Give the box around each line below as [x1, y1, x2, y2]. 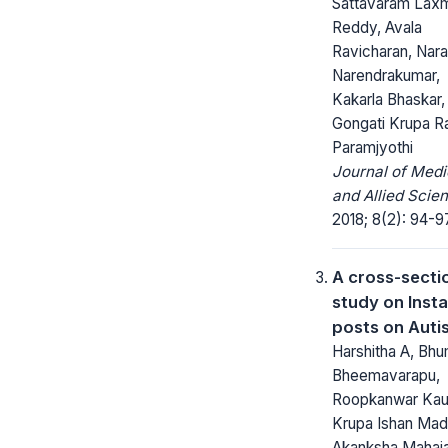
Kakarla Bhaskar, [332, 89, 445, 109]
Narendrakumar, [332, 65, 440, 85]
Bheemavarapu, [332, 365, 440, 385]
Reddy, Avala [332, 17, 422, 37]
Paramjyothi [332, 137, 413, 157]
